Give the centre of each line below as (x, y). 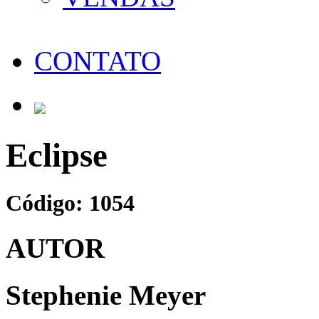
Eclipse (57, 155)
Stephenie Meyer (106, 296)
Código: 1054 (70, 203)
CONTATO (98, 61)
